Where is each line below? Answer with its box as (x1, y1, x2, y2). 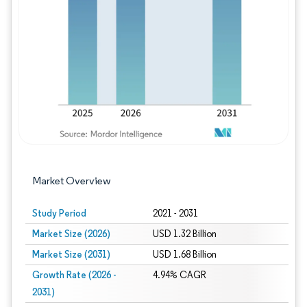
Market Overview (32, 174, 111, 187)
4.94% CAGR (152, 269, 206, 281)
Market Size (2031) (32, 248, 110, 260)
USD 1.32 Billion (152, 228, 217, 240)
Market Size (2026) (32, 228, 110, 240)
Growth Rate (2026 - (32, 269, 116, 281)
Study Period (32, 207, 86, 219)
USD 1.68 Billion (152, 249, 217, 260)
